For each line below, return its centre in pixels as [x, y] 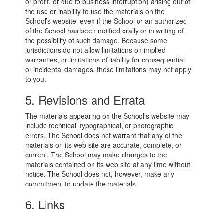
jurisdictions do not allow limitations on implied [96, 50]
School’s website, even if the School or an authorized [106, 21]
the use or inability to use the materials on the [95, 11]
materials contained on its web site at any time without [108, 164]
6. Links [45, 204]
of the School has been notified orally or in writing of [105, 31]
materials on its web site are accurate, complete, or [104, 145]
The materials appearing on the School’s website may [108, 116]
